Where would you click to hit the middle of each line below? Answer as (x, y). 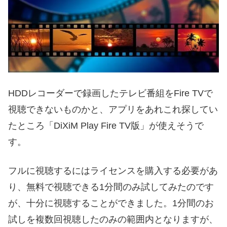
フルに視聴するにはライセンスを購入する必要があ (113, 171)
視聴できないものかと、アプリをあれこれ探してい (113, 110)
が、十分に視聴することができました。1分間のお (111, 203)
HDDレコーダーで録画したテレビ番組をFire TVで (110, 93)
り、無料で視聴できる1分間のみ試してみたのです (111, 187)
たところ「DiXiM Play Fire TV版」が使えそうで (106, 126)
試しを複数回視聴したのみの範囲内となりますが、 (113, 220)
